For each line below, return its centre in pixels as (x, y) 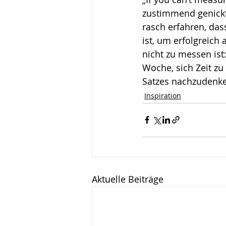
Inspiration (163, 95)
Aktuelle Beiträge (128, 179)
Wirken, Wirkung (147, 14)
